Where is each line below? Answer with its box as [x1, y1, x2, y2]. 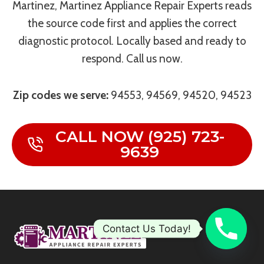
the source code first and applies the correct [27, 16, 237, 30]
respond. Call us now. [81, 51, 183, 65]
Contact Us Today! [103, 222, 191, 235]
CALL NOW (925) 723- [55, 127, 225, 147]
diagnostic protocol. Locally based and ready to [18, 34, 246, 48]
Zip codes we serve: [12, 88, 108, 102]
